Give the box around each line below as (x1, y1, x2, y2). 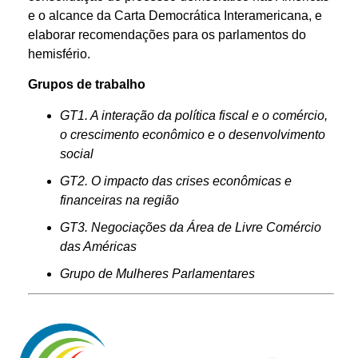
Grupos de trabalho (28, 78, 145, 92)
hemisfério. (28, 46, 90, 61)
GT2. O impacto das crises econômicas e (60, 173, 292, 188)
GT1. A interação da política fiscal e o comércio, (60, 108, 328, 122)
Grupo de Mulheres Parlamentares (60, 266, 255, 280)
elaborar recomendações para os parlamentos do (28, 27, 306, 42)
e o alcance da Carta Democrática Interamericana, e (28, 8, 322, 22)
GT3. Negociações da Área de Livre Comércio (60, 220, 321, 234)
